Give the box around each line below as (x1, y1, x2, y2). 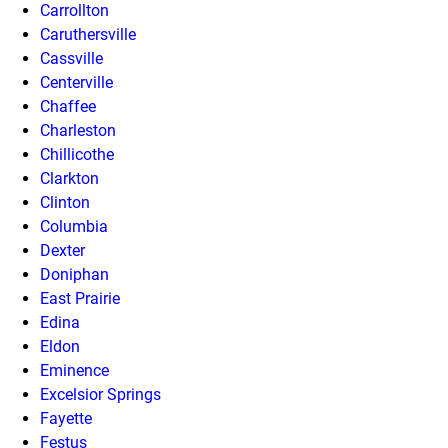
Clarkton (40, 168, 99, 188)
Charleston (40, 120, 116, 140)
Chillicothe (40, 144, 114, 164)
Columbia (40, 216, 108, 236)
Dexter (40, 240, 85, 260)
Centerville (40, 72, 113, 92)
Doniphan (40, 264, 109, 284)
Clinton (40, 192, 90, 212)
